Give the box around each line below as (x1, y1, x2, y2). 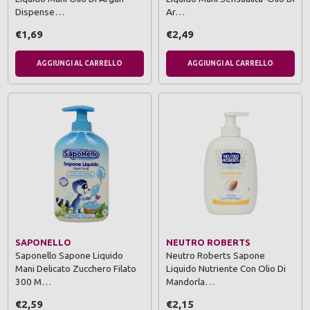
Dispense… (15, 6, 64, 17)
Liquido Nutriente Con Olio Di (166, 262, 286, 274)
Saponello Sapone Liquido (15, 249, 123, 261)
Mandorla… (166, 275, 215, 287)
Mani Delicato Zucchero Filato (15, 262, 136, 274)
